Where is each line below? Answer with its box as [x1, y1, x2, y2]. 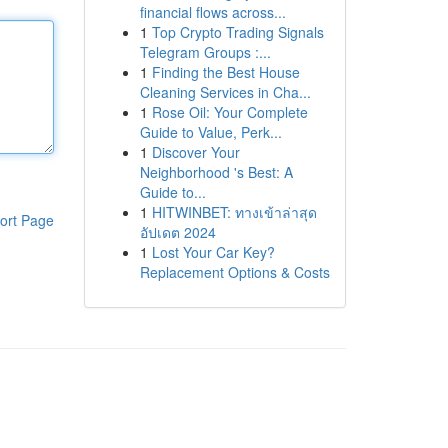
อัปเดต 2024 [139, 222, 216, 242]
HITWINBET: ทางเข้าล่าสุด [151, 202, 317, 222]
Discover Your [151, 142, 240, 162]
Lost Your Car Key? [151, 242, 275, 262]
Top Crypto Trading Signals [151, 22, 324, 42]
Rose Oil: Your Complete [151, 102, 308, 122]
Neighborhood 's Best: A [139, 162, 293, 182]
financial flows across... [139, 2, 286, 22]
